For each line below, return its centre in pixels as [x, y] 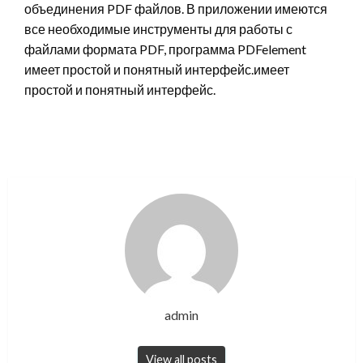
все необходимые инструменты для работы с [158, 29]
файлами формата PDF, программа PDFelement [165, 49]
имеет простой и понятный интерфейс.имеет [157, 70]
